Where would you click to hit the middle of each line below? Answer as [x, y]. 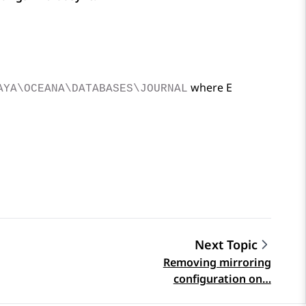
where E [210, 88]
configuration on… [222, 279]
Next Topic [226, 245]
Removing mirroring [217, 263]
